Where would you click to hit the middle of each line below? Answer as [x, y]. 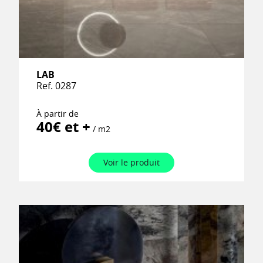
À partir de [58, 114]
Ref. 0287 [57, 86]
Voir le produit [131, 163]
